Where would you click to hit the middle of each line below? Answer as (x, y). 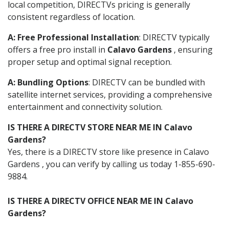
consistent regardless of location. (71, 17)
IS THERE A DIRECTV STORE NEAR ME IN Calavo (100, 127)
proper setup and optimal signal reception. (90, 62)
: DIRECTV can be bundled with (147, 82)
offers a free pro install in (58, 49)
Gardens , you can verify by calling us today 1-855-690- (111, 164)
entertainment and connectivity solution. (85, 107)
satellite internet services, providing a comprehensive (110, 94)
